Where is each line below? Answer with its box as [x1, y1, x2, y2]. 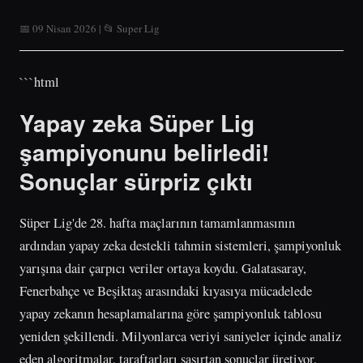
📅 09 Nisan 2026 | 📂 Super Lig [19, 21, 160, 36]
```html [19, 72, 59, 91]
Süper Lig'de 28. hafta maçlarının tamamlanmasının [19, 212, 295, 232]
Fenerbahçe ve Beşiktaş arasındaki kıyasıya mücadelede [19, 280, 312, 300]
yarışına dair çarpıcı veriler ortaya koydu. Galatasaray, [19, 258, 306, 277]
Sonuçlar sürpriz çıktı [19, 164, 253, 198]
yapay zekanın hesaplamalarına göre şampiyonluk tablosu [19, 303, 322, 322]
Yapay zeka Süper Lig [19, 105, 254, 139]
